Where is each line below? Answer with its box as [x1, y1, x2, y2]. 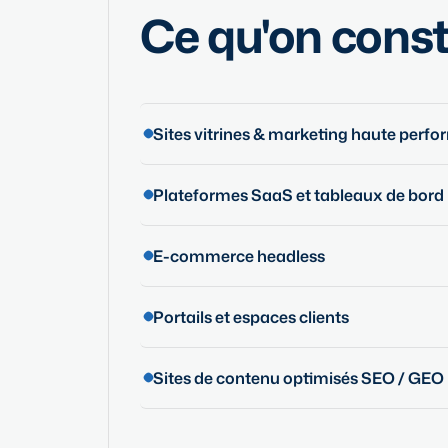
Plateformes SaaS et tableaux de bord [153, 183, 444, 206]
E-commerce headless [153, 244, 325, 267]
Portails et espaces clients [153, 305, 349, 328]
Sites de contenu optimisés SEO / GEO [153, 366, 444, 389]
